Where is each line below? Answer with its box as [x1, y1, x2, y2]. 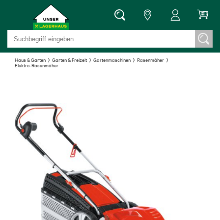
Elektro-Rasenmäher [15, 62, 58, 68]
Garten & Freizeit [52, 56, 87, 63]
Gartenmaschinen [93, 56, 131, 63]
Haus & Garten [15, 56, 46, 63]
